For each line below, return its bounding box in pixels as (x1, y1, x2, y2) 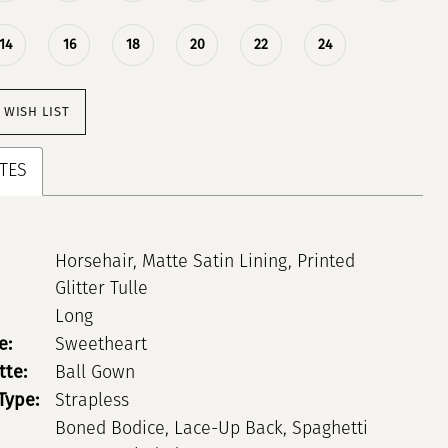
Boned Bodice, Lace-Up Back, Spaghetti (54, 419, 368, 439)
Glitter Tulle (54, 279, 148, 299)
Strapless (54, 391, 129, 411)
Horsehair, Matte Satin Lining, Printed (54, 252, 355, 272)
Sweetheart (54, 335, 147, 355)
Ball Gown (54, 363, 135, 383)
